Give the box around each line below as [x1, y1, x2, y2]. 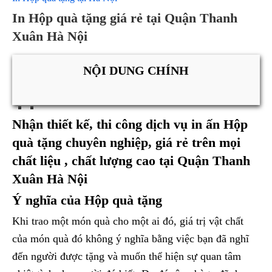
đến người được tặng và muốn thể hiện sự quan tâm [12, 250, 241, 263]
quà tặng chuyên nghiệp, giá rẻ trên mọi [12, 135, 240, 151]
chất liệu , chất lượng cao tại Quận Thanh [12, 153, 250, 169]
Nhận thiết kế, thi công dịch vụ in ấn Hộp [12, 117, 248, 132]
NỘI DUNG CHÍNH [83, 64, 189, 77]
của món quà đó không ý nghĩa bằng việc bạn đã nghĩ [12, 233, 249, 245]
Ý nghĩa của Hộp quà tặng [12, 192, 162, 208]
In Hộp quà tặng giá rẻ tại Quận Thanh [12, 10, 237, 25]
